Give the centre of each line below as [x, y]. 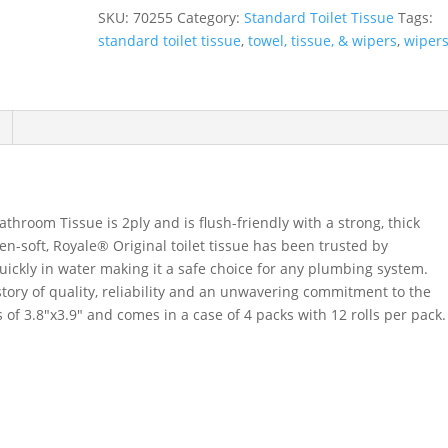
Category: [211, 17]
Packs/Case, [136, 99]
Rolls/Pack [131, 145]
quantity [125, 168]
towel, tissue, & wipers [323, 40]
